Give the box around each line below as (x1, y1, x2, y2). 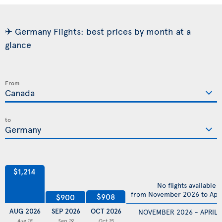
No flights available (157, 180, 217, 190)
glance (5, 38, 31, 51)
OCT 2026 (91, 206, 122, 216)
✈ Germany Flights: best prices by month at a (5, 25, 191, 38)
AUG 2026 (9, 206, 41, 216)
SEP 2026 (51, 206, 80, 216)
